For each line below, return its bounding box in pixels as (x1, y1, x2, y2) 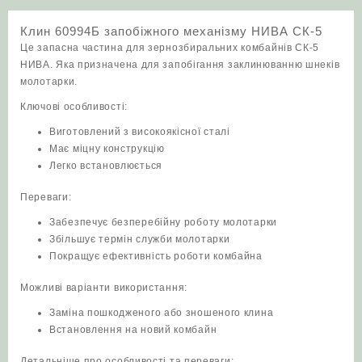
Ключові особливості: (20, 101, 128, 113)
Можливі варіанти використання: (20, 282, 187, 294)
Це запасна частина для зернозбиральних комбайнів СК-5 (20, 42, 320, 54)
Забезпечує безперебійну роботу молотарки (49, 217, 277, 229)
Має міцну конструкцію (49, 143, 165, 155)
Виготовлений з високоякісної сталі (49, 126, 230, 138)
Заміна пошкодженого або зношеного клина (49, 307, 274, 319)
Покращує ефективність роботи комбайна (49, 250, 263, 263)
